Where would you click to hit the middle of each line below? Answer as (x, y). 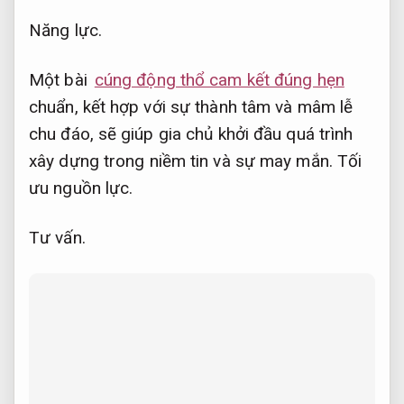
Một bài (60, 80)
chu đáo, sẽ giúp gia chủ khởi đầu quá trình (191, 134)
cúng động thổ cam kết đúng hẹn (219, 80)
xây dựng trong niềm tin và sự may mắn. (183, 161)
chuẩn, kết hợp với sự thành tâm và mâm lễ (191, 107)
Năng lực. (65, 31)
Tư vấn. (57, 237)
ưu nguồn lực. (81, 188)
